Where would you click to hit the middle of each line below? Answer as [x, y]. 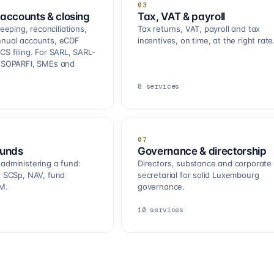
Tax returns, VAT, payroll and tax [199, 28]
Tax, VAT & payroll [181, 16]
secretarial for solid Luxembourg [198, 175]
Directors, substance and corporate [205, 163]
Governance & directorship [202, 151]
